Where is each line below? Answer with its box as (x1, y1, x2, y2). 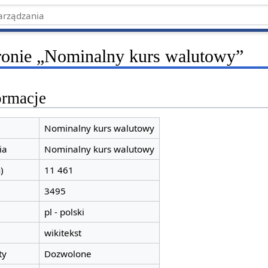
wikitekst (44, 226, 81, 239)
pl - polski (44, 205, 84, 218)
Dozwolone (44, 247, 92, 260)
